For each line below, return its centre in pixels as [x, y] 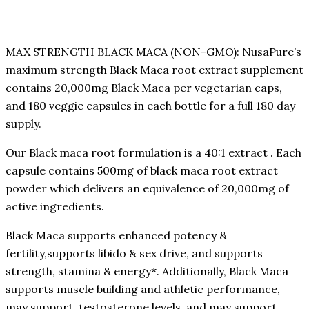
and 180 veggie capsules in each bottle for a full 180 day [150, 105]
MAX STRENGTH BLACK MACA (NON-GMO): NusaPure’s [153, 51]
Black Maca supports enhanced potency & [116, 235]
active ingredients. [55, 206]
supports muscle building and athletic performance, [143, 289]
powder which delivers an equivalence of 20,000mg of [147, 188]
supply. [25, 123]
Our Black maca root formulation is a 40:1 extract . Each [153, 152]
